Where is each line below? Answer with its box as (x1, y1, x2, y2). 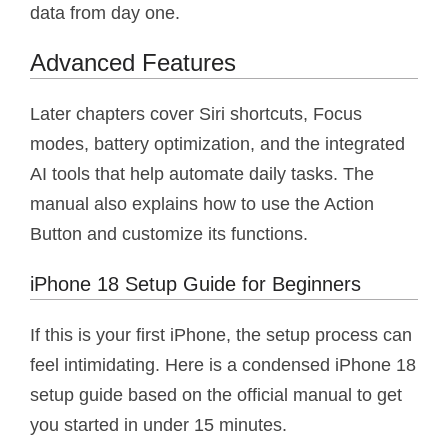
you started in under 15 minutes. (30, 414, 287, 435)
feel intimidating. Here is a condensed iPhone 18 (30, 354, 416, 375)
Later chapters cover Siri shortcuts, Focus (30, 103, 362, 124)
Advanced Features (30, 48, 236, 76)
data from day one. (30, 2, 180, 23)
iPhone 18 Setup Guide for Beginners (30, 272, 361, 295)
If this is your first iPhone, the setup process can (30, 324, 412, 345)
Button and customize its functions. (30, 223, 308, 244)
